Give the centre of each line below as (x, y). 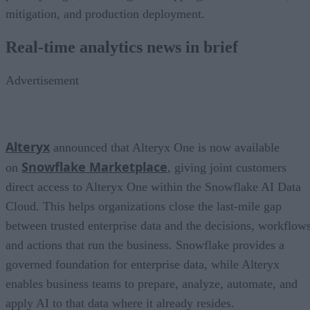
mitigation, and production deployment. (105, 14)
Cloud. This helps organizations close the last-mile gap (144, 206)
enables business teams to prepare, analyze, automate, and (152, 283)
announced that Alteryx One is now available (165, 147)
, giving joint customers (227, 167)
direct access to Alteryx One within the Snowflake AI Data (153, 186)
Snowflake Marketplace (94, 166)
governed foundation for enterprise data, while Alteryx (143, 264)
